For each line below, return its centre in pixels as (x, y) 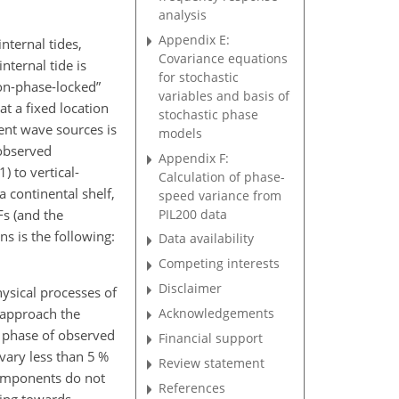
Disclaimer (191, 289)
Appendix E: (195, 39)
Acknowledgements (217, 313)
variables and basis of (224, 95)
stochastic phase (209, 114)
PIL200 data (193, 214)
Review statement (212, 362)
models (181, 133)
